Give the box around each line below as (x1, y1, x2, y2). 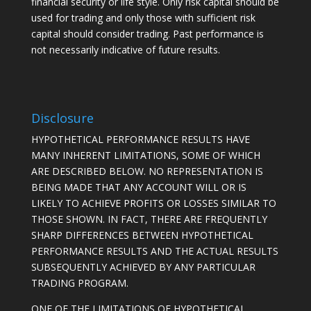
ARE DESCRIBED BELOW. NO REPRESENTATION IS (31, 165, 263, 178)
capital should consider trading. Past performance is (31, 27, 264, 40)
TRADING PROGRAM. (31, 276, 128, 290)
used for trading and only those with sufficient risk (31, 11, 255, 24)
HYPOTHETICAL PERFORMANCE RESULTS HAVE (31, 133, 250, 146)
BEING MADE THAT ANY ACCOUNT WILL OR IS (31, 180, 246, 194)
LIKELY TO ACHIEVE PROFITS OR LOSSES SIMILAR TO (31, 196, 276, 210)
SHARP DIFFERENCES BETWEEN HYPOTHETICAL (31, 228, 253, 242)
